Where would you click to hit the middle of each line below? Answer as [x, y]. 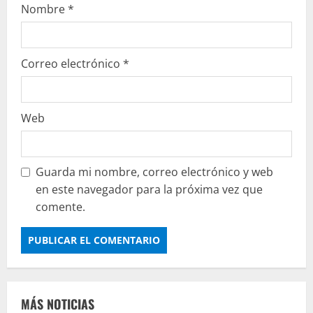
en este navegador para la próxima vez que [149, 189]
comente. [60, 206]
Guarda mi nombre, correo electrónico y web [154, 172]
